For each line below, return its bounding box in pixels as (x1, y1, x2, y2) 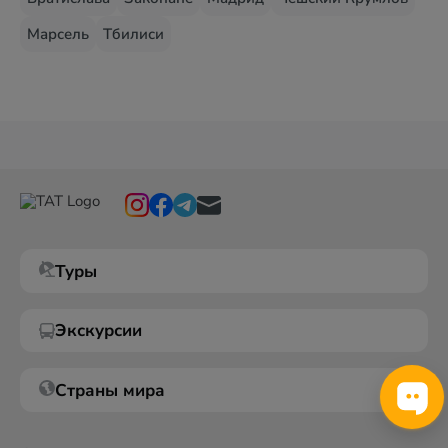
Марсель (27, 24, 89, 44)
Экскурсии (55, 319, 142, 342)
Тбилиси (103, 24, 164, 44)
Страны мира (55, 378, 165, 402)
